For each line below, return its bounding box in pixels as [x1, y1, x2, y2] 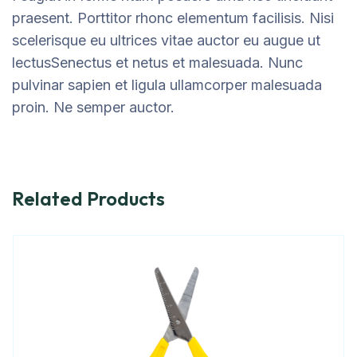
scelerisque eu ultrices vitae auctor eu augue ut [12, 32, 320, 49]
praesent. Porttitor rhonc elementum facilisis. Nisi [12, 10, 334, 26]
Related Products [12, 186, 165, 210]
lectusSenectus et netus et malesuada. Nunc [12, 54, 303, 71]
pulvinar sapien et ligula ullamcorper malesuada [12, 76, 322, 93]
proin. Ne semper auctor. [12, 99, 175, 116]
